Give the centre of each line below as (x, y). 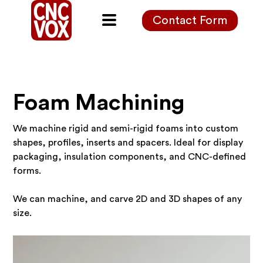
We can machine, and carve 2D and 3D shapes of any (128, 199)
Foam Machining (99, 103)
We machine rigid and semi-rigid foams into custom (126, 129)
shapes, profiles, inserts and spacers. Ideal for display (128, 143)
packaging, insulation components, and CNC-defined (130, 157)
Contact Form (190, 20)
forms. (27, 171)
